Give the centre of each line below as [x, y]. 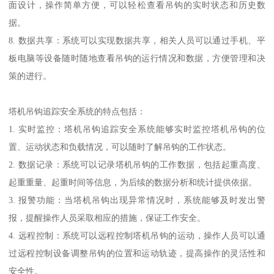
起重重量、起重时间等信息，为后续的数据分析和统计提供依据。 [133, 183]
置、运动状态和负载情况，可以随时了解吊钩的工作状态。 [120, 147]
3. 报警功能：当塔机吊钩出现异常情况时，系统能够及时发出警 [137, 200]
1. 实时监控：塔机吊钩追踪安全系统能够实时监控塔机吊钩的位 [137, 129]
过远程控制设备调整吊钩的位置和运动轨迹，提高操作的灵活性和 [137, 254]
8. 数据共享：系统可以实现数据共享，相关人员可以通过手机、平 [137, 41]
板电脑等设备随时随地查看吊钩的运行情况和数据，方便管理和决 [137, 58]
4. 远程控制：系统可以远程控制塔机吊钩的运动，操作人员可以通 [137, 236]
